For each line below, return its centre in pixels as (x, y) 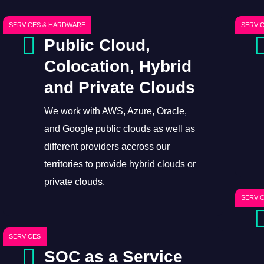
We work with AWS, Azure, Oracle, (115, 111)
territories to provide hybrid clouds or (120, 164)
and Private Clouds (119, 87)
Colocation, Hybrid (118, 66)
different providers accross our (107, 146)
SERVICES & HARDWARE (47, 24)
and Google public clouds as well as (119, 128)
